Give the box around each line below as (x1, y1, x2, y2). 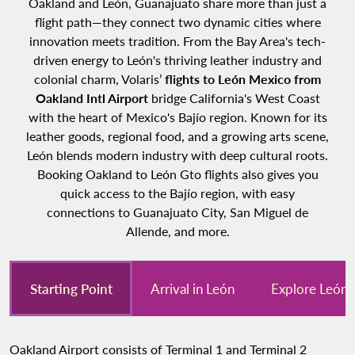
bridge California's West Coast (147, 90, 320, 106)
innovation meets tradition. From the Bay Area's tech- (29, 33, 326, 49)
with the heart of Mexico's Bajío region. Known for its (28, 109, 327, 125)
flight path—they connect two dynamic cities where (34, 14, 321, 30)
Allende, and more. (125, 223, 230, 239)
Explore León (271, 280, 348, 297)
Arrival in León (151, 280, 235, 297)
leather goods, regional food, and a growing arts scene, (26, 128, 329, 144)
